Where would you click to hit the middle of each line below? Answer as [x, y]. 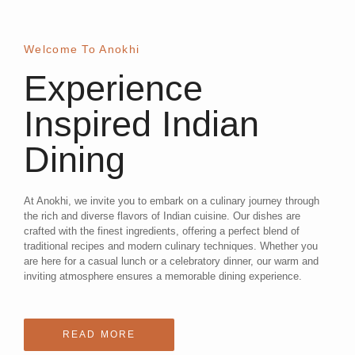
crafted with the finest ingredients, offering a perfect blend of [162, 231]
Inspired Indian [141, 124]
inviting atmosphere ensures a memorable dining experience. [163, 276]
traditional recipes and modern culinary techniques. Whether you [171, 246]
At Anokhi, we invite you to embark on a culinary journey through [172, 201]
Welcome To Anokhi [82, 49]
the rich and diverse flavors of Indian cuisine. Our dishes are [162, 216]
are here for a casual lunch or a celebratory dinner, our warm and [171, 261]
